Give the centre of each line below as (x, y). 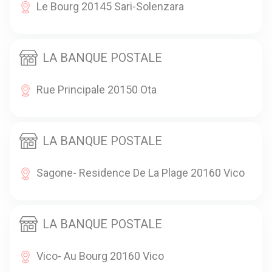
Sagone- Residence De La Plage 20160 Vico (141, 172)
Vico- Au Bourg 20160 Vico (100, 256)
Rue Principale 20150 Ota (97, 89)
